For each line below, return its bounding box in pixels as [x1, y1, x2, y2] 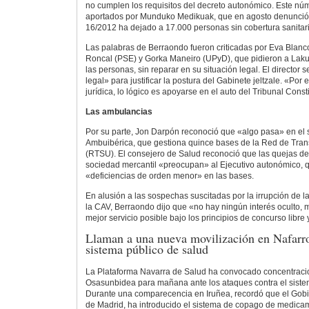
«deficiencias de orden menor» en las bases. [85, 171, 254, 181]
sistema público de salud [85, 241, 208, 258]
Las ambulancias [85, 106, 152, 117]
